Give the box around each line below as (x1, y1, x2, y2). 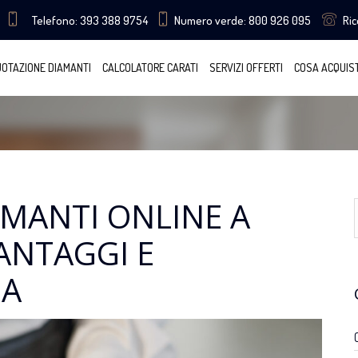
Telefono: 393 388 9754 (31, 13, 148, 28)
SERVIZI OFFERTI (209, 61, 283, 74)
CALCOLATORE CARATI (101, 61, 198, 74)
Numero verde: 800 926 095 (173, 13, 311, 28)
